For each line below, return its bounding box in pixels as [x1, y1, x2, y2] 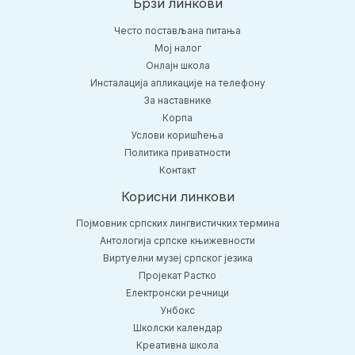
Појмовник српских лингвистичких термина [75, 218, 280, 230]
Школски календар [132, 323, 223, 334]
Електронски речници [126, 288, 229, 300]
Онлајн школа [145, 59, 210, 71]
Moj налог [154, 42, 201, 54]
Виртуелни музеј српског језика [102, 253, 253, 265]
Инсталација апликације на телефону [90, 77, 265, 89]
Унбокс [160, 305, 195, 317]
